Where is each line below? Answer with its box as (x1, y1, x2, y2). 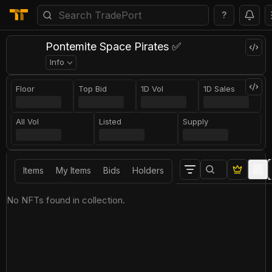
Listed (99, 117, 122, 126)
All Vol (16, 117, 39, 126)
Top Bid (78, 84, 107, 93)
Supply (182, 117, 208, 126)
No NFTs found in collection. (7, 194, 125, 206)
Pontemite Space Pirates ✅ (46, 40, 181, 53)
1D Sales (203, 84, 235, 93)
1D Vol (141, 84, 163, 93)
